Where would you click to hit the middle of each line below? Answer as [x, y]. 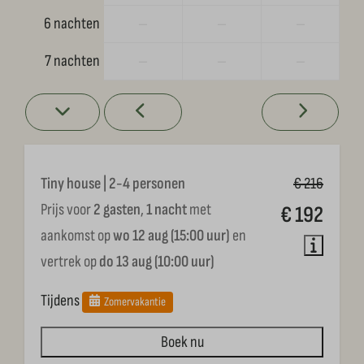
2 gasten [117, 209]
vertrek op [70, 261]
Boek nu [182, 342]
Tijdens [61, 300]
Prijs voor [67, 209]
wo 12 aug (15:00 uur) [171, 235]
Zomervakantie [135, 301]
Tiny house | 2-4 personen [113, 183]
